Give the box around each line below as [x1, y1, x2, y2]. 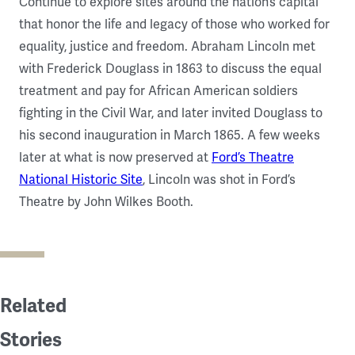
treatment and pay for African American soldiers [19, 83, 298, 100]
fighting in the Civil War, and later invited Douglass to [19, 105, 323, 122]
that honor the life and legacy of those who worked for [19, 17, 330, 33]
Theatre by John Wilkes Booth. [19, 194, 193, 211]
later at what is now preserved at [19, 150, 212, 166]
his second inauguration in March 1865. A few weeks [19, 128, 320, 144]
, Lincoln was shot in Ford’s [143, 172, 296, 189]
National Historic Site [19, 172, 143, 189]
